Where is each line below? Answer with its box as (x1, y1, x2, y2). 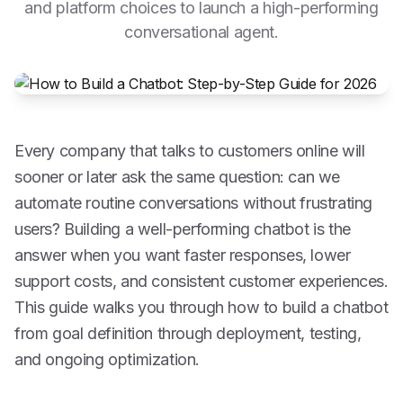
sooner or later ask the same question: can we (14, 167, 341, 186)
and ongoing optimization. (14, 350, 201, 369)
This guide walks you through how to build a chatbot (14, 298, 389, 317)
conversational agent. (124, 22, 279, 41)
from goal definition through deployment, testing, (14, 324, 362, 343)
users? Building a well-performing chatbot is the (14, 219, 351, 238)
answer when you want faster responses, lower (14, 246, 351, 264)
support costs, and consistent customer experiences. (14, 272, 389, 291)
